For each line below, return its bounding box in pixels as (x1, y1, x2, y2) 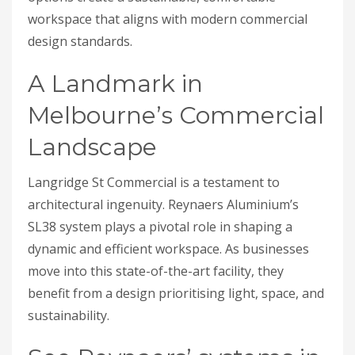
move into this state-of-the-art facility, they (28, 262, 284, 281)
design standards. (28, 32, 132, 51)
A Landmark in (28, 69, 203, 99)
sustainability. (28, 307, 109, 325)
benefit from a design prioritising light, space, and (28, 284, 324, 303)
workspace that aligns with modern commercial (28, 10, 307, 29)
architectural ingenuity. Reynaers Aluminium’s (28, 196, 299, 214)
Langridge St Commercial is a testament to (28, 174, 280, 192)
